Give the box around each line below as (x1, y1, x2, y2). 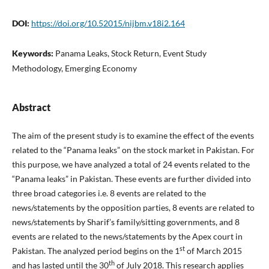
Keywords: (11, 48, 55, 59)
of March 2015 (184, 246, 242, 256)
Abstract (11, 101, 50, 113)
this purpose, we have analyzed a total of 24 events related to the (11, 159, 250, 170)
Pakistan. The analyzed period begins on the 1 (11, 246, 180, 256)
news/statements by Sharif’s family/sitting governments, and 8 (11, 217, 240, 228)
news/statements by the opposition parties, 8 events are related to (11, 202, 255, 213)
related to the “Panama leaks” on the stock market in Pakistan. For (11, 145, 255, 156)
